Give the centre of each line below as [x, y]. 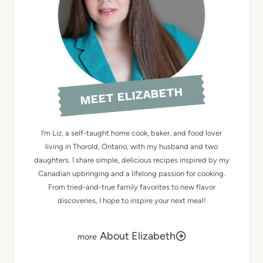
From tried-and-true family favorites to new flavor [131, 187]
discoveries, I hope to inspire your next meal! [131, 201]
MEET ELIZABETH [131, 96]
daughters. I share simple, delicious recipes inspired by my [131, 160]
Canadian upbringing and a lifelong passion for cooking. [131, 174]
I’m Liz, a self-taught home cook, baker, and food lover [131, 133]
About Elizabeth [137, 236]
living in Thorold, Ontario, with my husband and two [131, 147]
